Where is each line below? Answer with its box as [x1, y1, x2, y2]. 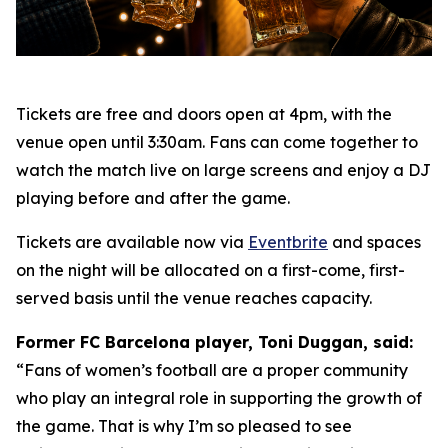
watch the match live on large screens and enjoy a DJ [16, 159, 431, 180]
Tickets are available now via [16, 231, 248, 252]
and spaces [328, 231, 421, 252]
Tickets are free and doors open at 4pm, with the [16, 103, 392, 124]
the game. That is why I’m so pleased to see [16, 415, 352, 436]
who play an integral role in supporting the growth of [16, 387, 422, 408]
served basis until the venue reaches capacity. [16, 287, 372, 308]
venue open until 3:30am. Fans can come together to [16, 131, 418, 152]
